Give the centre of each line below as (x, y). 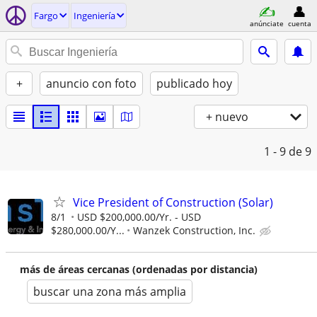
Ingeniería (94, 16)
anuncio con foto (91, 83)
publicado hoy (194, 83)
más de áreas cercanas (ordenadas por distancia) (139, 269)
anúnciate (267, 23)
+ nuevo (227, 117)
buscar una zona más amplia (110, 292)
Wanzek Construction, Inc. (194, 230)
